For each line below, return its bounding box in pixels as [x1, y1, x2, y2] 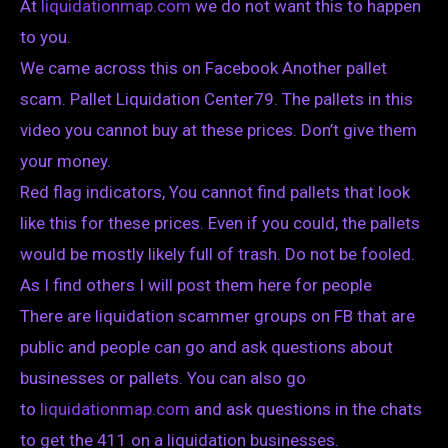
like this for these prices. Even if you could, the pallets [20, 213, 420, 234]
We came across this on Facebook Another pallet [20, 58, 387, 79]
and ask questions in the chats [190, 399, 422, 420]
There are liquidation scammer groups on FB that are [20, 306, 415, 327]
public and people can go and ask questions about [20, 337, 393, 358]
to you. [20, 27, 71, 48]
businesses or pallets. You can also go [20, 368, 306, 389]
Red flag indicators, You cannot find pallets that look [20, 182, 410, 203]
